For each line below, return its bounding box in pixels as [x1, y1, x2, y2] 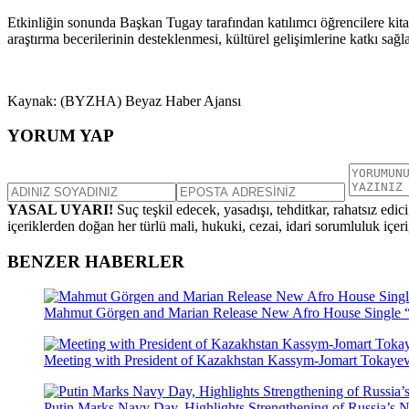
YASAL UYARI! [7, 201, 113, 217]
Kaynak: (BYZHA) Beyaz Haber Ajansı [7, 92, 241, 109]
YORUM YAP [7, 126, 114, 146]
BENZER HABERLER [7, 251, 184, 271]
